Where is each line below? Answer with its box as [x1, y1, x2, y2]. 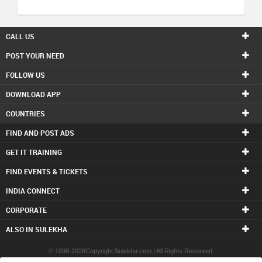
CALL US [6, 32, 35, 41]
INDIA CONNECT [6, 186, 60, 195]
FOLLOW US [6, 70, 45, 80]
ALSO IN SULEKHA [6, 225, 67, 234]
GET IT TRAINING [6, 147, 62, 157]
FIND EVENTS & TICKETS [6, 167, 88, 176]
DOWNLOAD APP [6, 89, 61, 99]
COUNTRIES [6, 109, 45, 118]
